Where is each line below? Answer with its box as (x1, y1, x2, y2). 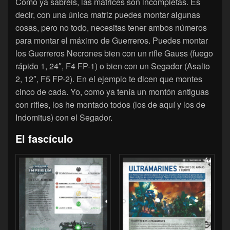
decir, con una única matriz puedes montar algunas (15, 8, 200, 21)
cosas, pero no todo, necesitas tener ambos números (15, 21, 207, 33)
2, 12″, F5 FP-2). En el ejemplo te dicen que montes (15, 72, 202, 85)
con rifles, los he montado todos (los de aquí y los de (15, 98, 205, 110)
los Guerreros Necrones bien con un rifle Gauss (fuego (15, 47, 213, 59)
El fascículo (15, 130, 73, 146)
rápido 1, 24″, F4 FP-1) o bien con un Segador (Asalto (15, 60, 210, 72)
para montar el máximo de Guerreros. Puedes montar (15, 34, 208, 46)
